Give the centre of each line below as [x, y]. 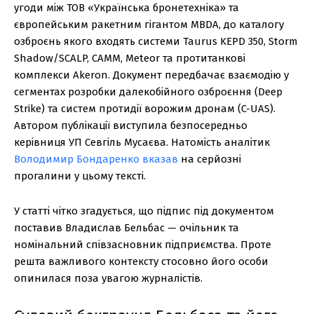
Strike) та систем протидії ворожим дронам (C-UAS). [145, 108]
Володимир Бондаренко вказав [96, 159]
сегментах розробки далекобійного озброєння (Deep [148, 91]
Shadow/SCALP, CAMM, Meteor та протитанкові [130, 58]
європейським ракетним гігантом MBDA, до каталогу [149, 24]
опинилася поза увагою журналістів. [108, 278]
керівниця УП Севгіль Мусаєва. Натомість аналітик [142, 142]
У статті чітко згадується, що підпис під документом [144, 211]
